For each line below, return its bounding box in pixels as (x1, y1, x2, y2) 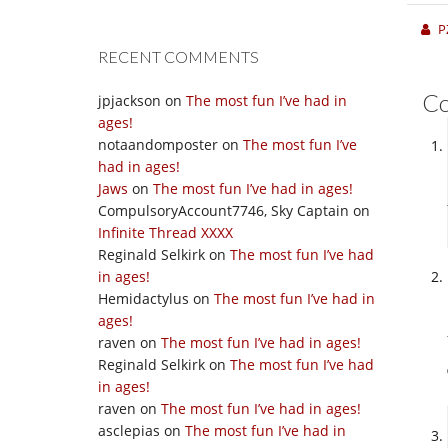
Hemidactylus (98, 289, 189, 308)
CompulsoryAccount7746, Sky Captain (98, 201, 349, 220)
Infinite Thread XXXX (98, 223, 233, 242)
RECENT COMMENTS (98, 47, 259, 66)
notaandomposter (98, 135, 218, 154)
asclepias (98, 421, 160, 440)
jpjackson (98, 91, 161, 110)
